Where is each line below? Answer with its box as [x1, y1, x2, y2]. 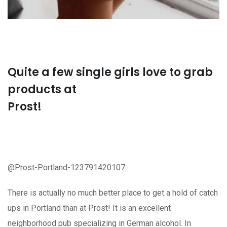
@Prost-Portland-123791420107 [8, 162, 125, 172]
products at [8, 81, 77, 97]
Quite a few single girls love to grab [8, 64, 213, 80]
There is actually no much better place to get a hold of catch [8, 187, 218, 198]
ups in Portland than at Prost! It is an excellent [8, 203, 171, 213]
